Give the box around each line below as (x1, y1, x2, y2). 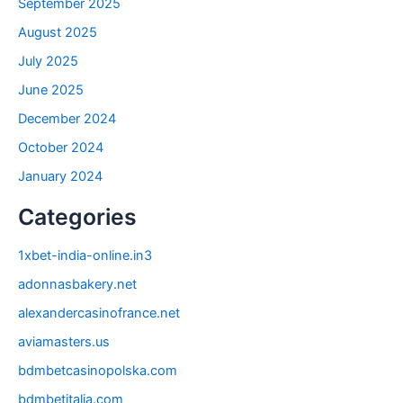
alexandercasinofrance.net (18, 305, 180, 322)
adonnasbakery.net (18, 276, 137, 293)
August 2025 (18, 23, 97, 40)
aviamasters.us (18, 333, 110, 350)
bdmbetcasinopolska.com (18, 362, 177, 379)
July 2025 (18, 52, 78, 69)
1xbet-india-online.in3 (18, 247, 152, 264)
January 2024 (18, 167, 103, 184)
